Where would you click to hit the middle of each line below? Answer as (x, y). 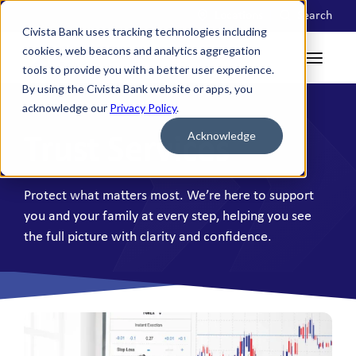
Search (313, 16)
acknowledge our (66, 108)
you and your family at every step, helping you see (168, 216)
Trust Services (127, 151)
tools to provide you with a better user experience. (148, 70)
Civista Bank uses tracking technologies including (145, 31)
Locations (237, 16)
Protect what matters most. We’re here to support (169, 195)
